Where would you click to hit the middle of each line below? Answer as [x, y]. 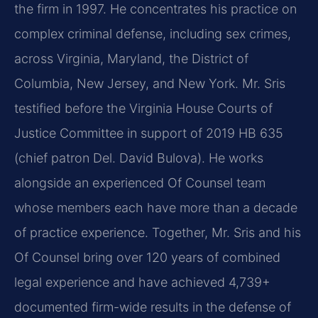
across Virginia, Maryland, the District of [131, 59]
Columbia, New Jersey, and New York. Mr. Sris [150, 84]
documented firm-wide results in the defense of [153, 307]
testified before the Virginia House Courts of [143, 109]
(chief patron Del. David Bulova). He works [139, 158]
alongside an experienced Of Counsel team [140, 183]
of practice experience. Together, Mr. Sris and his [158, 233]
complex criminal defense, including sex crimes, [153, 34]
